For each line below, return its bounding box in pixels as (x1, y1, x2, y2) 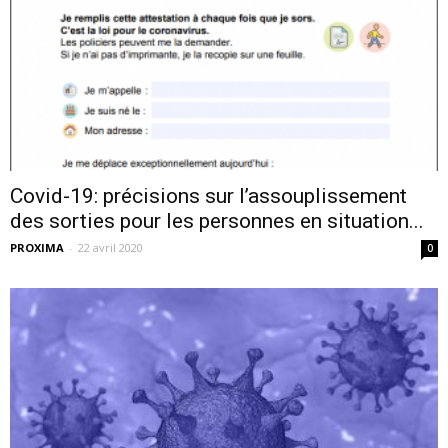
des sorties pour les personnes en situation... (10, 209, 424, 233)
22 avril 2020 (78, 240, 143, 255)
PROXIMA (10, 240, 64, 255)
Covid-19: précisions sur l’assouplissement (10, 184, 407, 208)
